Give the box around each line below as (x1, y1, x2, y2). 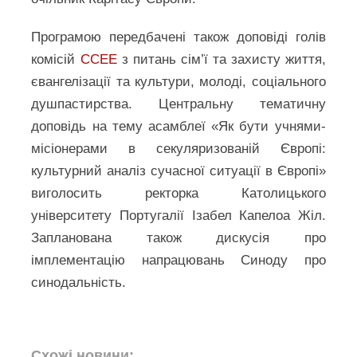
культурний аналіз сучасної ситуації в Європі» (31, 163, 326, 178)
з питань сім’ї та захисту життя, (116, 52, 326, 67)
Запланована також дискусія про (31, 230, 326, 245)
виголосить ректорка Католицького (31, 186, 326, 201)
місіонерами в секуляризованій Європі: (31, 141, 326, 156)
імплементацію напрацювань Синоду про (31, 253, 326, 268)
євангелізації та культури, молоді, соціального (31, 74, 326, 89)
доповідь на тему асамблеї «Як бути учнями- (31, 119, 326, 134)
